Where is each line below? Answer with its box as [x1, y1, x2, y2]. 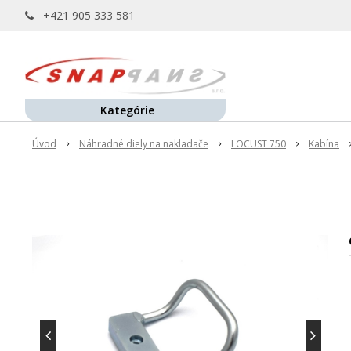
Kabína [309, 137, 339, 150]
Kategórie [100, 103, 154, 118]
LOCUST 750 [231, 137, 286, 150]
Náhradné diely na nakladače [79, 137, 208, 150]
